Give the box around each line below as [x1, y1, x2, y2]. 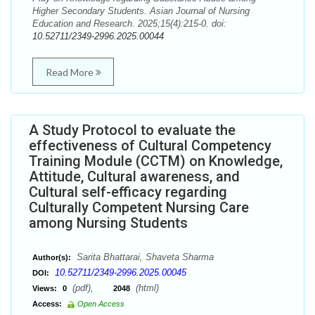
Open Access [77, 300, 124, 308]
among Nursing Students [29, 214, 188, 231]
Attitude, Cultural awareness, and [29, 168, 240, 185]
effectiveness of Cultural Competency [29, 137, 271, 154]
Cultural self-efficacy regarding [29, 184, 227, 200]
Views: [32, 284, 57, 292]
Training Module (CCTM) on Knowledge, [29, 153, 283, 169]
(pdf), [70, 283, 113, 293]
